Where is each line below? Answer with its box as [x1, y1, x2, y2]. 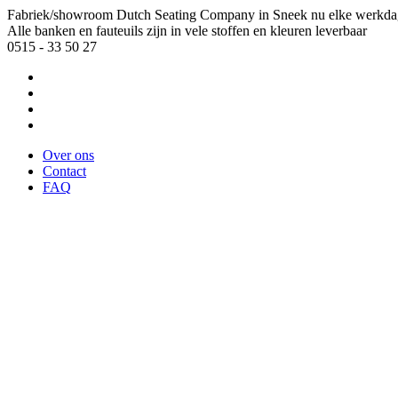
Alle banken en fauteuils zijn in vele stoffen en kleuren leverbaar [7, 23, 367, 38]
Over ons [43, 147, 94, 163]
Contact [43, 163, 86, 179]
